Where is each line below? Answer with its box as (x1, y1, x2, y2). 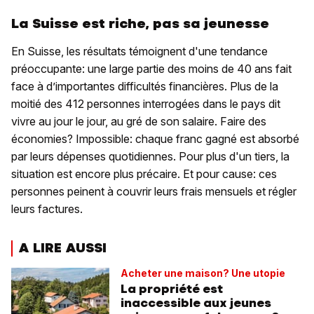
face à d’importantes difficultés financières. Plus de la (11, 79, 278, 94)
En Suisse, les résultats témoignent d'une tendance (11, 44, 268, 59)
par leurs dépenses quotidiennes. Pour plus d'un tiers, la (11, 149, 289, 164)
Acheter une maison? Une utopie (121, 266, 285, 279)
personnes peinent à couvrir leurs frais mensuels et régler (11, 184, 296, 199)
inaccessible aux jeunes (121, 294, 271, 310)
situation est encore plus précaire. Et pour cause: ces (11, 167, 277, 182)
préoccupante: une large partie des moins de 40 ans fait (11, 62, 292, 76)
